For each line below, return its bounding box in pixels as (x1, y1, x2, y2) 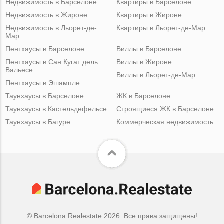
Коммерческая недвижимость (116, 117, 213, 126)
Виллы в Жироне (116, 57, 172, 66)
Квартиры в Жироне (116, 10, 182, 19)
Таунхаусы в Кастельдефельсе (5, 104, 107, 113)
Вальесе (5, 65, 33, 74)
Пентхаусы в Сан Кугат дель (5, 57, 98, 66)
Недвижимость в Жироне (5, 10, 88, 19)
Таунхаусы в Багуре (5, 117, 71, 126)
